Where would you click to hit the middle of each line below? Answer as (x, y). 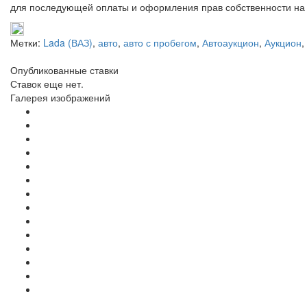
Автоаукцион (231, 42)
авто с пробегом (160, 42)
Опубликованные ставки (64, 70)
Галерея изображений (60, 97)
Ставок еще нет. (47, 83)
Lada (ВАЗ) (68, 42)
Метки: (27, 42)
